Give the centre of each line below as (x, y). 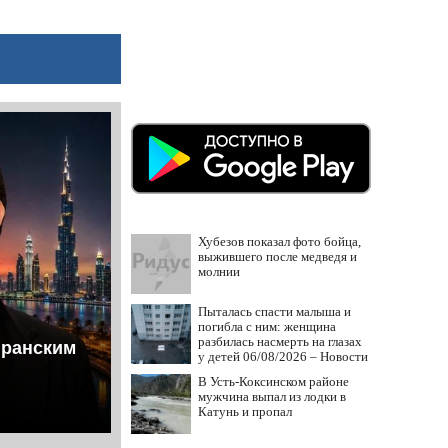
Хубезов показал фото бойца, (279, 241)
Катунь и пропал (245, 411)
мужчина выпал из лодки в (272, 396)
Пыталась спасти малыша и (274, 311)
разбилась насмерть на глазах (280, 341)
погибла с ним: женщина (267, 326)
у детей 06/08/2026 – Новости (283, 356)
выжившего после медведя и (277, 256)
